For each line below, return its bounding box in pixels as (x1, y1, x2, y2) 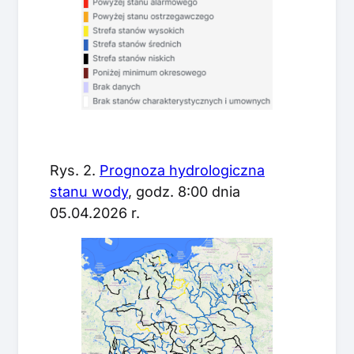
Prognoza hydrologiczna (100, 162, 265, 179)
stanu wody (50, 183, 128, 201)
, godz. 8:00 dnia (128, 183, 240, 201)
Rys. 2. (50, 162, 100, 179)
